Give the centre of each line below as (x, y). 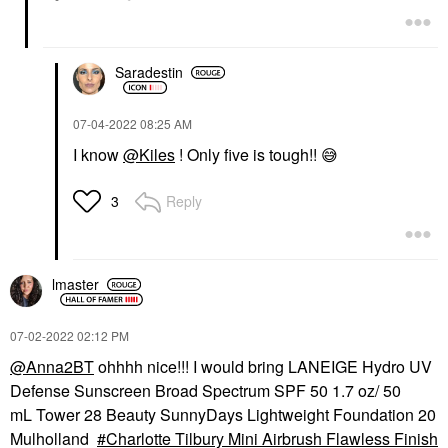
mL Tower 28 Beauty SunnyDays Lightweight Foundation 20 (223, 414)
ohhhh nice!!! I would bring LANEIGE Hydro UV (263, 366)
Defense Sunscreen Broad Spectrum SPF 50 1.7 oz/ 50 (205, 390)
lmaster (75, 284)
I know (98, 154)
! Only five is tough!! (248, 154)
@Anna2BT (52, 366)
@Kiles (149, 154)
